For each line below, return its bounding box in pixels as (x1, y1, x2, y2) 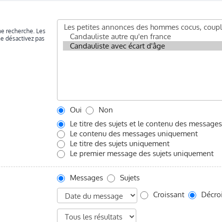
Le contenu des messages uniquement (67, 128, 198, 138)
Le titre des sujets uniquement (67, 138, 169, 148)
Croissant (151, 190, 184, 199)
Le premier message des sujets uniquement (67, 148, 214, 158)
